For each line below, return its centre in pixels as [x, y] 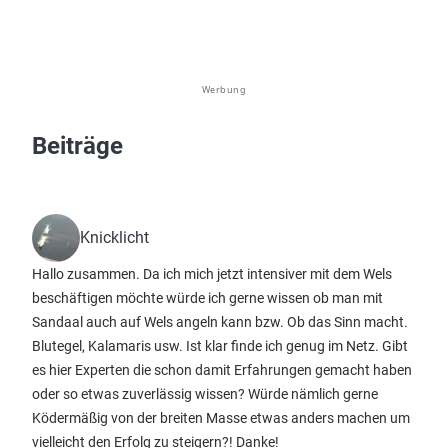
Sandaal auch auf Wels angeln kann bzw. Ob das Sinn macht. [220, 322]
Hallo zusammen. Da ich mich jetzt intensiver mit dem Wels [212, 274]
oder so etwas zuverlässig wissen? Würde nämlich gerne [205, 394]
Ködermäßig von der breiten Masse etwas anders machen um [221, 418]
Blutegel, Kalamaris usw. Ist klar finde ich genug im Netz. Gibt [220, 346]
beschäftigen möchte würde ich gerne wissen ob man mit [207, 298]
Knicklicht [114, 237]
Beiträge [77, 146]
